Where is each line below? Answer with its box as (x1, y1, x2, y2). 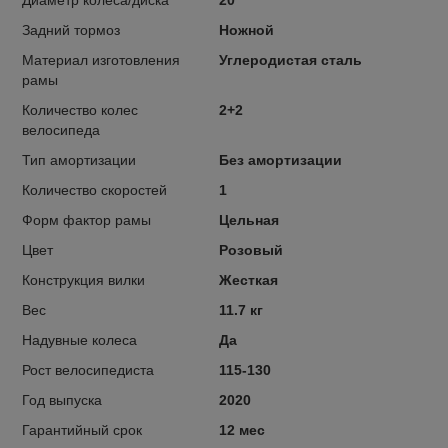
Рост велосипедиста (22, 361, 154, 378)
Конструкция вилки (22, 271, 145, 288)
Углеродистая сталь (218, 51, 362, 68)
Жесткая (218, 271, 278, 288)
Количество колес (22, 101, 138, 118)
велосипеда (22, 121, 100, 138)
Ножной (218, 21, 274, 38)
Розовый (218, 241, 283, 258)
